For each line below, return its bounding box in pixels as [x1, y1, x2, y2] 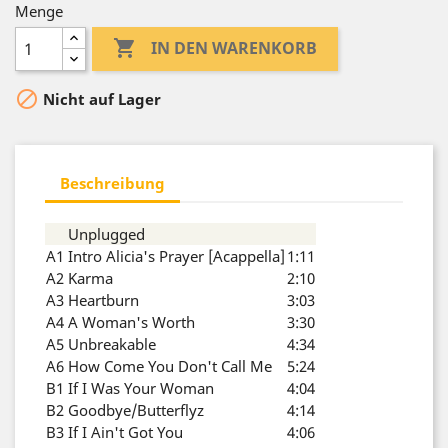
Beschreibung [60, 172, 165, 193]
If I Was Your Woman [68, 378, 214, 398]
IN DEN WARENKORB [151, 37, 318, 60]
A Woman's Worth [68, 312, 195, 332]
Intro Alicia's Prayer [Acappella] [68, 246, 285, 266]
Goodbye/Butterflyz [68, 400, 204, 420]
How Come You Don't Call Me [68, 356, 272, 376]
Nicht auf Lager [39, 89, 161, 110]
